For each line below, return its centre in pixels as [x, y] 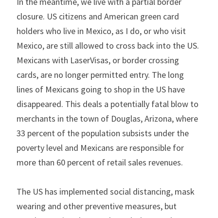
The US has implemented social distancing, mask [106, 191]
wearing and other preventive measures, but [97, 206]
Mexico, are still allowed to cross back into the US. [108, 45]
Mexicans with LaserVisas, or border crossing [98, 60]
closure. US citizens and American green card [98, 16]
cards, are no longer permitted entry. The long [100, 75]
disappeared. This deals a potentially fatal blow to [108, 104]
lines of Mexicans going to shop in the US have [101, 89]
